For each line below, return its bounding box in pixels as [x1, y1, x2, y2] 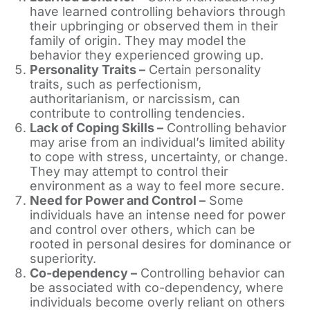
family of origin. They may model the [29, 33, 246, 48]
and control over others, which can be [29, 222, 255, 237]
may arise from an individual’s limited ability [29, 135, 285, 149]
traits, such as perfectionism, [29, 77, 201, 91]
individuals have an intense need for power [29, 208, 286, 222]
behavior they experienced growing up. [29, 48, 264, 62]
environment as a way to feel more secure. [29, 179, 284, 193]
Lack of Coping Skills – [29, 120, 163, 135]
